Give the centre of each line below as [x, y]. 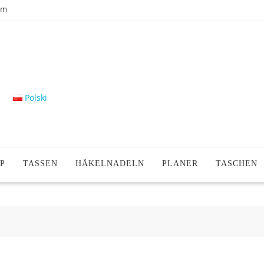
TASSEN [40, 164]
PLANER [180, 164]
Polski [36, 98]
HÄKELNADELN [110, 164]
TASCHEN [237, 164]
